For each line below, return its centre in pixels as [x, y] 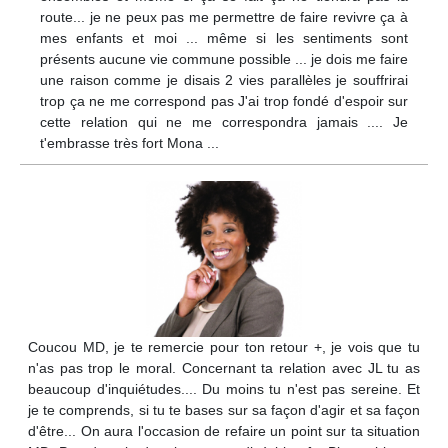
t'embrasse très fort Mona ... [129, 143]
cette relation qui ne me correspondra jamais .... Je [224, 122]
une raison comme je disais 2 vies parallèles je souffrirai [224, 80]
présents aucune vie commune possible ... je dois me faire [224, 59]
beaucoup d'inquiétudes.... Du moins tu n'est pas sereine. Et [224, 389]
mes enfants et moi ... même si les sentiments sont [224, 38]
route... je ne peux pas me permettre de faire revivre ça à [224, 17]
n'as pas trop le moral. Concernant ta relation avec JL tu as [224, 368]
